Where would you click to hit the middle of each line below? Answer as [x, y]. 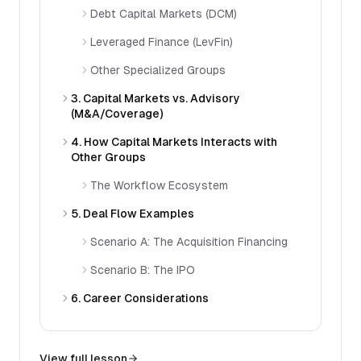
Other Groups [108, 157]
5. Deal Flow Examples [133, 214]
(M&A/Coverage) [117, 114]
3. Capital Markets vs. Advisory [156, 98]
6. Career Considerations [140, 298]
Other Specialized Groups [158, 70]
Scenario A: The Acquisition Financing [189, 242]
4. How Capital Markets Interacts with [174, 142]
